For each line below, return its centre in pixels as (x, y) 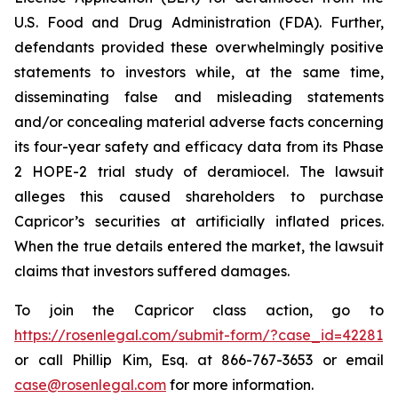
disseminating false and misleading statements (199, 97)
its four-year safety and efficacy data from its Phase (199, 147)
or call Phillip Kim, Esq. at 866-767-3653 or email (199, 360)
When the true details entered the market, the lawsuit (199, 246)
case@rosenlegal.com (90, 385)
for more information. (240, 385)
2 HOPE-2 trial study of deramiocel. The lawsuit (199, 171)
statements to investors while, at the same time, (199, 72)
